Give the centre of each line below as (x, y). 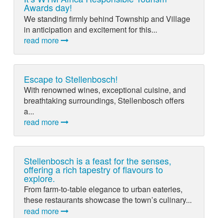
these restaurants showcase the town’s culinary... (108, 200)
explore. (39, 178)
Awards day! (48, 8)
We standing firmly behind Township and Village (107, 18)
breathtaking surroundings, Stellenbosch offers (104, 100)
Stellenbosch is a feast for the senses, (97, 161)
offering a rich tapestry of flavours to (93, 170)
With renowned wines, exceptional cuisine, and (105, 90)
